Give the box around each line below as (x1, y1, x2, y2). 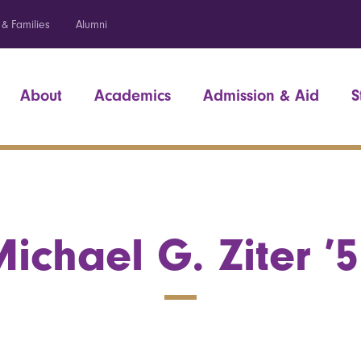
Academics (94, 86, 171, 105)
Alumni (76, 18, 107, 31)
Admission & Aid (203, 86, 319, 105)
